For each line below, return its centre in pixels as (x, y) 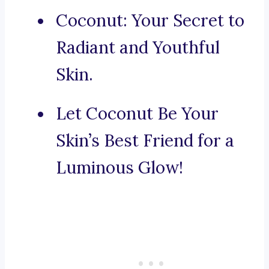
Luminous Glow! (119, 168)
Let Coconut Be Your (137, 114)
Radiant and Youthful (138, 48)
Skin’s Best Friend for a (145, 141)
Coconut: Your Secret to (150, 21)
